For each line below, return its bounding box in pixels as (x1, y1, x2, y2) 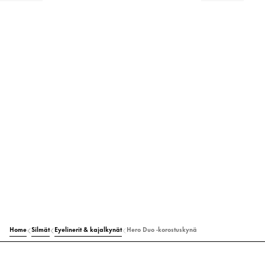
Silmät (31, 224, 50, 234)
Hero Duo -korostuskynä (127, 224, 197, 234)
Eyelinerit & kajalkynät (54, 224, 122, 234)
